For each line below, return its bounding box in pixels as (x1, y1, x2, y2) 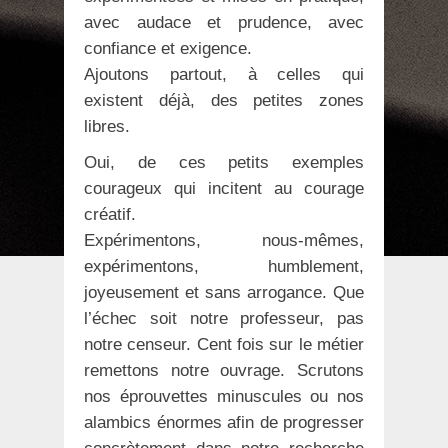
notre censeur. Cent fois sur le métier (84, 335, 364, 354)
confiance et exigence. (84, 39, 252, 58)
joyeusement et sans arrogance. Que (84, 283, 364, 302)
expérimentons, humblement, (84, 257, 364, 276)
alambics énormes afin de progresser (84, 413, 364, 432)
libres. (84, 117, 130, 136)
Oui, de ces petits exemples (84, 153, 364, 172)
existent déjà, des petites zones (84, 91, 364, 110)
